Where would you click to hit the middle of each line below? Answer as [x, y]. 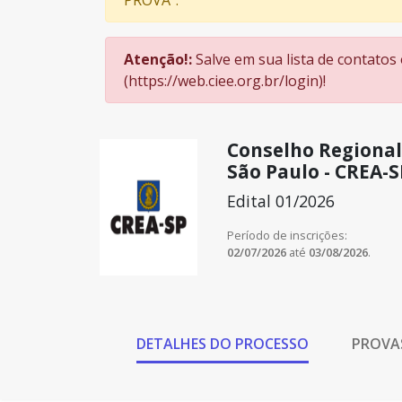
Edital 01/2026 [280, 201]
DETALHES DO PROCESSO [223, 344]
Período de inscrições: [287, 235]
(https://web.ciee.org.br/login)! [225, 81]
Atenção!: [158, 59]
